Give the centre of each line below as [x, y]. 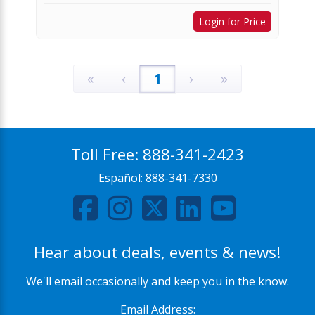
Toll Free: [107, 154]
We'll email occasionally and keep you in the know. [157, 281]
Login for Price [232, 21]
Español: [122, 178]
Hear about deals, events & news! [157, 252]
